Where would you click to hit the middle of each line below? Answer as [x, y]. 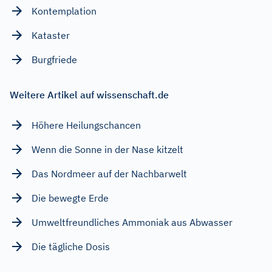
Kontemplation [64, 11]
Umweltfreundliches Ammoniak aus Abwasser [132, 222]
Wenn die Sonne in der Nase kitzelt [107, 149]
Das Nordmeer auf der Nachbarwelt [109, 173]
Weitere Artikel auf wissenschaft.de [89, 94]
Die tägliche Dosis [71, 246]
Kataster [51, 35]
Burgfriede [54, 59]
